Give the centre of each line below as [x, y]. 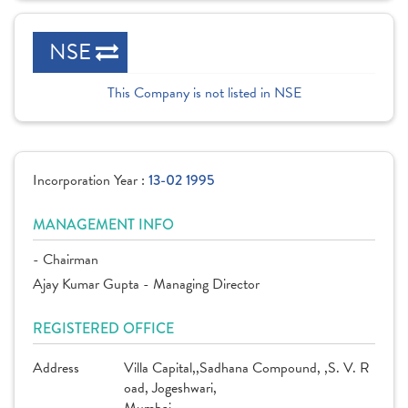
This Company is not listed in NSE [204, 93]
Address [56, 368]
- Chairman [66, 260]
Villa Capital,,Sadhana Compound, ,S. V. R [247, 368]
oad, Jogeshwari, [170, 388]
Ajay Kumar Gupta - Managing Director [146, 284]
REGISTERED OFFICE [103, 328]
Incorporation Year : [91, 180]
